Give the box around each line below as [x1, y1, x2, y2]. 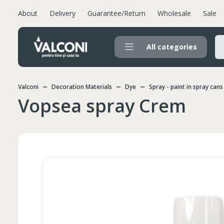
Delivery [49, 8, 75, 18]
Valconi [18, 82, 38, 91]
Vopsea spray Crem [18, 93, 186, 118]
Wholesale [157, 8, 191, 18]
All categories [146, 42, 197, 51]
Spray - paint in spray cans [149, 82, 223, 91]
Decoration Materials [51, 82, 112, 91]
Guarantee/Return [87, 8, 145, 18]
